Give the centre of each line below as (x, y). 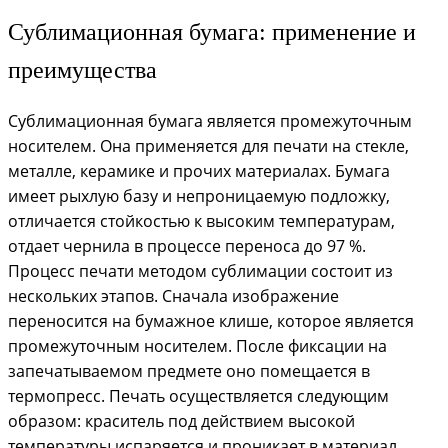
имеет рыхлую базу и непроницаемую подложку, (199, 195)
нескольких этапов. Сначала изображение (173, 295)
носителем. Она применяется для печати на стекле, (208, 145)
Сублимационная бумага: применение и (212, 31)
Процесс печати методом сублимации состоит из (200, 270)
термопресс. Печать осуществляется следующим (198, 395)
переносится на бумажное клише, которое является (211, 320)
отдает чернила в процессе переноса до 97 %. (187, 245)
